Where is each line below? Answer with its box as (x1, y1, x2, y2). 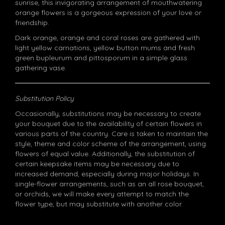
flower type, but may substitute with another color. (15, 199, 183, 208)
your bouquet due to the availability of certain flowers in (15, 119, 202, 128)
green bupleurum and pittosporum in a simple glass (15, 53, 187, 62)
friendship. (15, 18, 49, 27)
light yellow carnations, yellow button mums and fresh (15, 43, 195, 52)
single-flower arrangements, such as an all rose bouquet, (15, 179, 204, 188)
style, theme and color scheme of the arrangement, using (15, 139, 206, 148)
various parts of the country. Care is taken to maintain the (15, 129, 208, 138)
